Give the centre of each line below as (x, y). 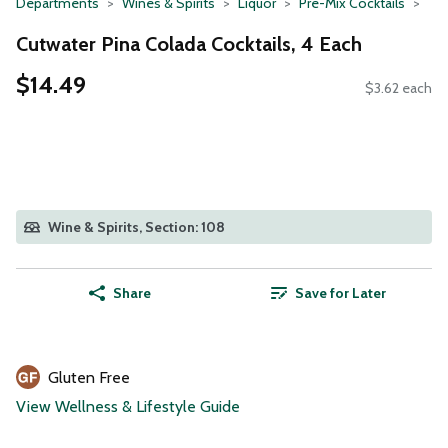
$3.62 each (398, 88)
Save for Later (340, 293)
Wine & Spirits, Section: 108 (136, 227)
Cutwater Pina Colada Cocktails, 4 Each (189, 43)
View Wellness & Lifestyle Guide (128, 407)
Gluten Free (89, 378)
